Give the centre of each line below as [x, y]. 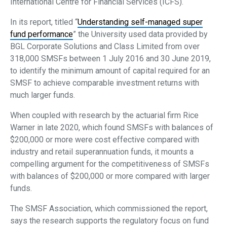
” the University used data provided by [140, 34]
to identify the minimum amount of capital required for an [110, 71]
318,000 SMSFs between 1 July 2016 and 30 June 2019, [110, 59]
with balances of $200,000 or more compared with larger [110, 176]
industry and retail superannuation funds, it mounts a [102, 152]
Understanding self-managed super [140, 22]
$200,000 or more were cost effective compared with [105, 140]
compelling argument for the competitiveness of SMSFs [110, 164]
